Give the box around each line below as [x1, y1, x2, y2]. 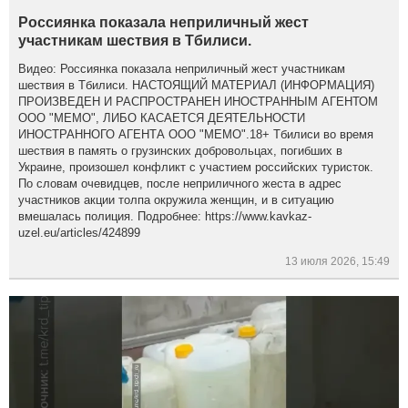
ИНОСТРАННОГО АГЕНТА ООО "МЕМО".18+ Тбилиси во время [18, 127, 374, 142]
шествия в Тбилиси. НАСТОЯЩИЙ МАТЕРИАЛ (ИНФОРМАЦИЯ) [18, 78, 375, 93]
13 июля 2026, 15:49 [285, 255, 390, 269]
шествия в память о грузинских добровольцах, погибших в [18, 144, 343, 158]
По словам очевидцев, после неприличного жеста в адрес [18, 177, 342, 191]
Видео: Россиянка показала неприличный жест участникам [18, 62, 346, 76]
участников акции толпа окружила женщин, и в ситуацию [18, 193, 335, 208]
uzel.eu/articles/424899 [18, 226, 141, 240]
